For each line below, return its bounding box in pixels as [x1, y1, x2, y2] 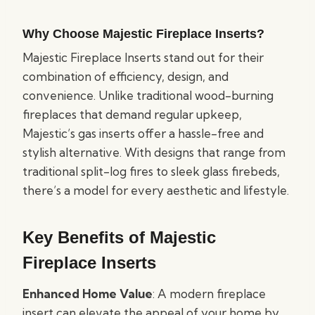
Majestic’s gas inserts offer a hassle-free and [22, 126, 264, 141]
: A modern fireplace [153, 286, 266, 301]
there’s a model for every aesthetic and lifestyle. [22, 183, 289, 198]
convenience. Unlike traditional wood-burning [22, 88, 274, 103]
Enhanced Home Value [22, 286, 153, 301]
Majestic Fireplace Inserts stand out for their [22, 50, 264, 65]
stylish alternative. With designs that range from [22, 145, 285, 160]
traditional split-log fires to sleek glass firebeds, [22, 164, 280, 179]
